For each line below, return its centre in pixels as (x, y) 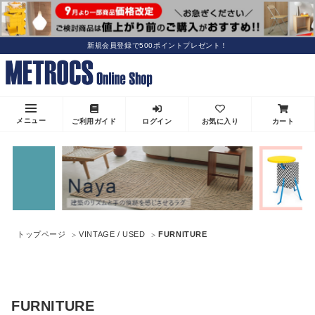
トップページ (41, 234)
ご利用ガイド (94, 122)
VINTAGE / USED (112, 234)
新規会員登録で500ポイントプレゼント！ (157, 46)
